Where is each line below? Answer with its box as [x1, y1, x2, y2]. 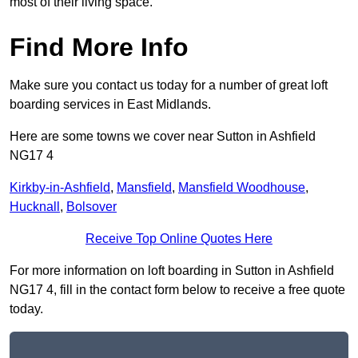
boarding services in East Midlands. [10, 97, 211, 112]
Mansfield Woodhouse [178, 181, 305, 195]
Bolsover [66, 200, 117, 214]
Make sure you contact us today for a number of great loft [10, 78, 328, 93]
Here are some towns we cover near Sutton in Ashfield [10, 129, 316, 144]
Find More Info [10, 33, 189, 62]
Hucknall [10, 200, 60, 214]
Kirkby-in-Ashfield [10, 181, 110, 195]
